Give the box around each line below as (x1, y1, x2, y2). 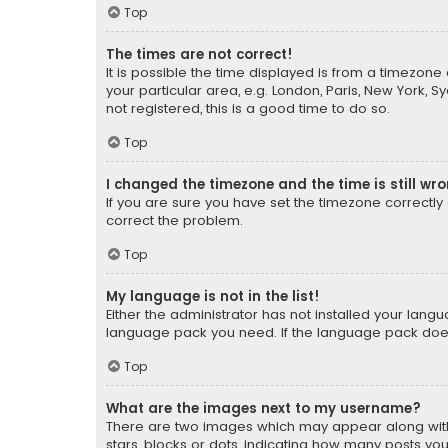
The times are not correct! (106, 45, 293, 65)
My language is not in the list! (106, 286, 320, 306)
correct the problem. (106, 211, 243, 231)
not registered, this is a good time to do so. (106, 99, 390, 119)
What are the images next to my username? (106, 398, 421, 418)
